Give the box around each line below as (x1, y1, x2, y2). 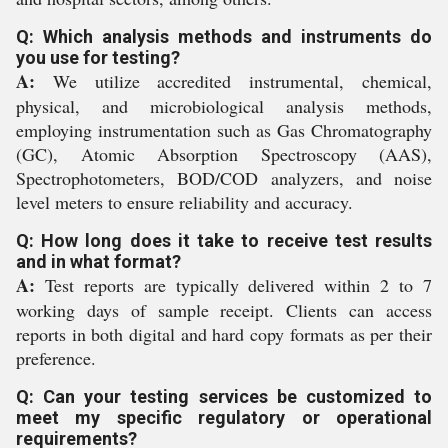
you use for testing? (16, 47, 180, 68)
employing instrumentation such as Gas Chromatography (16, 118, 432, 142)
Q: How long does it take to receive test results (16, 230, 432, 251)
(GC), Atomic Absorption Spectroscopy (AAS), (16, 142, 432, 166)
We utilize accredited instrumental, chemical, (35, 69, 432, 93)
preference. (16, 346, 96, 370)
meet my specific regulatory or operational (16, 407, 432, 428)
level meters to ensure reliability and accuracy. (16, 190, 353, 214)
